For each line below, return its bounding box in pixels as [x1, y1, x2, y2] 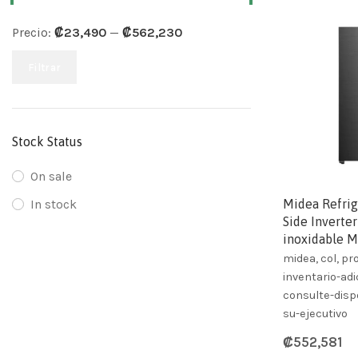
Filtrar [28, 61, 62, 74]
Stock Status [12, 134, 82, 149]
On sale [30, 169, 72, 184]
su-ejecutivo [282, 306, 348, 320]
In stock [30, 197, 77, 212]
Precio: [12, 25, 54, 40]
